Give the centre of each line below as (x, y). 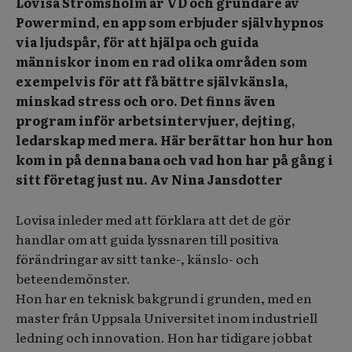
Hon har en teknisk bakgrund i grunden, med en (164, 298)
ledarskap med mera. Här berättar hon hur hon (174, 140)
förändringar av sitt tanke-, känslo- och (137, 259)
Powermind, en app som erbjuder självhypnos (170, 22)
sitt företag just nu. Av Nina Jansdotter (149, 180)
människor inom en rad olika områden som (161, 62)
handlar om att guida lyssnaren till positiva (147, 239)
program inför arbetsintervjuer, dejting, (156, 121)
